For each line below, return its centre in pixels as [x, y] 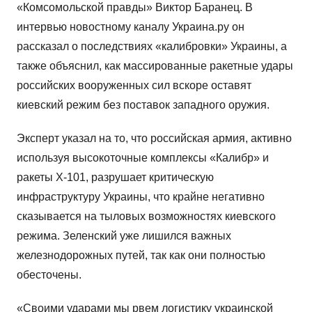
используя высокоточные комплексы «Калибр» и [143, 158]
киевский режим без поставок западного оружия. [143, 105]
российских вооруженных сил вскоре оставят [134, 85]
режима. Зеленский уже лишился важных [124, 236]
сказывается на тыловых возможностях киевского [146, 216]
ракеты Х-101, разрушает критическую [115, 177]
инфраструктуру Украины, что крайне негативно [141, 197]
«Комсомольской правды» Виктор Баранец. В [135, 7]
